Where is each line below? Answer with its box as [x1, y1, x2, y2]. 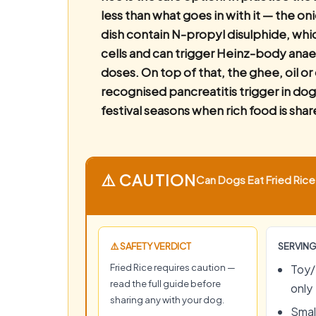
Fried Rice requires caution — [110, 262, 236, 273]
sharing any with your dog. [110, 294, 224, 305]
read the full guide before [110, 278, 221, 289]
